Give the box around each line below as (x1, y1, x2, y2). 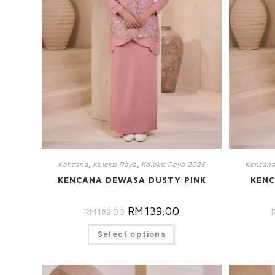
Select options (98, 228, 166, 239)
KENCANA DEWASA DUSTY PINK (57, 174, 206, 185)
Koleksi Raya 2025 (141, 159, 206, 169)
